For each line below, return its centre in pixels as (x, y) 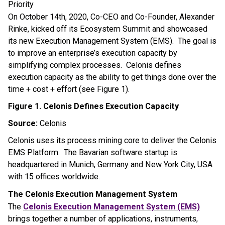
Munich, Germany (99, 164)
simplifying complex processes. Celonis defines (95, 65)
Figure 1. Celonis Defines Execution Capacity (93, 106)
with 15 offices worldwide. (54, 176)
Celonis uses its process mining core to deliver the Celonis (112, 140)
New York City (170, 164)
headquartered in (38, 164)
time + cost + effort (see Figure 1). (69, 89)
